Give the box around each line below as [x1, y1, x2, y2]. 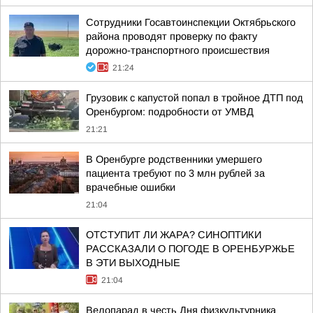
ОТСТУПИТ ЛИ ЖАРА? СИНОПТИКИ [86, 229, 261, 240]
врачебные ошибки [86, 182, 175, 193]
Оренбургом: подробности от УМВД [86, 106, 254, 117]
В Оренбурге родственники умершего [86, 154, 262, 165]
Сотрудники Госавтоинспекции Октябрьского [86, 17, 296, 28]
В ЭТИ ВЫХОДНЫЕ [86, 257, 180, 268]
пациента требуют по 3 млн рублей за [86, 168, 265, 179]
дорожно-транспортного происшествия [86, 45, 270, 56]
